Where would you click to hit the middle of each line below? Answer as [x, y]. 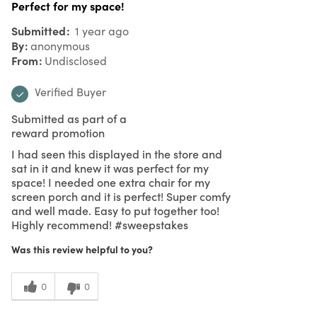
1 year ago [100, 30]
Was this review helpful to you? [82, 249]
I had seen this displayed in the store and [117, 153]
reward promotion [58, 132]
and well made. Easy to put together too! [115, 210]
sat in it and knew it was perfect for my [110, 167]
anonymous [60, 45]
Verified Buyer [70, 91]
